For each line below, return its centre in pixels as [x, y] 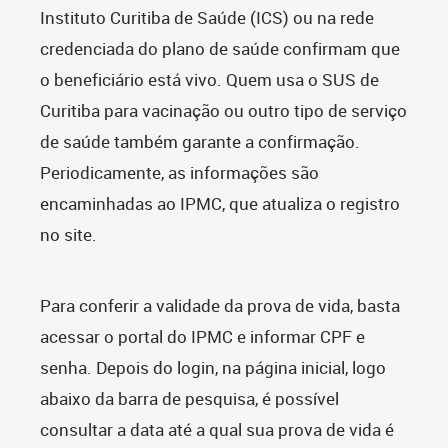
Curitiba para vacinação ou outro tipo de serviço [223, 111]
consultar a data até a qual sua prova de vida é [217, 430]
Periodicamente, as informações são [179, 173]
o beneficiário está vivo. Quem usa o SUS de [209, 80]
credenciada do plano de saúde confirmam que [220, 49]
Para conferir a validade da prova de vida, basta [220, 306]
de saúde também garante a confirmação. [200, 142]
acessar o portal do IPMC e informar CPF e [202, 337]
